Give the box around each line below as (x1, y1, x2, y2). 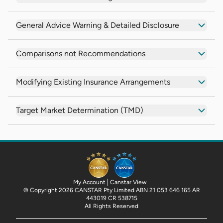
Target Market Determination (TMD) (16, 105, 143, 115)
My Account (73, 178, 106, 186)
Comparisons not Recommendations (16, 48, 145, 58)
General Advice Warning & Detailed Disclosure (16, 20, 179, 30)
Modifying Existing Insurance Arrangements (16, 77, 170, 87)
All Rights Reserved (85, 202, 138, 210)
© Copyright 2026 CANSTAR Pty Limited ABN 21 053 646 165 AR (23, 186, 200, 194)
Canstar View (110, 178, 146, 186)
